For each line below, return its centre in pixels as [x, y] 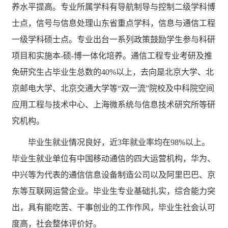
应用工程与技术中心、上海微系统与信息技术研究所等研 [114, 105]
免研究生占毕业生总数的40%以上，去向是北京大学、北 [113, 72]
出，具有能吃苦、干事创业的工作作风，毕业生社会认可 [114, 207]
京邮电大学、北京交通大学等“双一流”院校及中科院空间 [113, 88]
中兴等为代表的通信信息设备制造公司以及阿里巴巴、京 [114, 175]
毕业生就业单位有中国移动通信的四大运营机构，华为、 [114, 159]
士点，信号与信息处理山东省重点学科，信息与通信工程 [114, 23]
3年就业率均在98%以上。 [164, 142]
